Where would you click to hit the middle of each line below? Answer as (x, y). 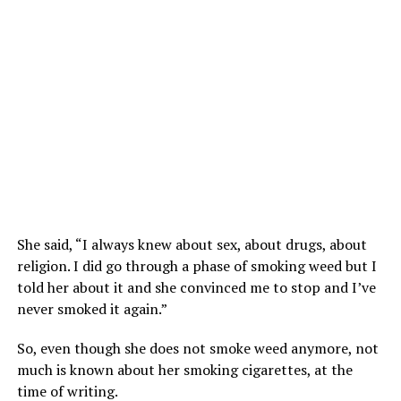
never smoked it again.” (92, 309)
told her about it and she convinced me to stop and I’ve (196, 288)
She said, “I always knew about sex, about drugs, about (192, 245)
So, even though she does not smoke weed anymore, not (197, 349)
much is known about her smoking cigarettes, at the (184, 370)
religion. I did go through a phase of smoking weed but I (196, 266)
